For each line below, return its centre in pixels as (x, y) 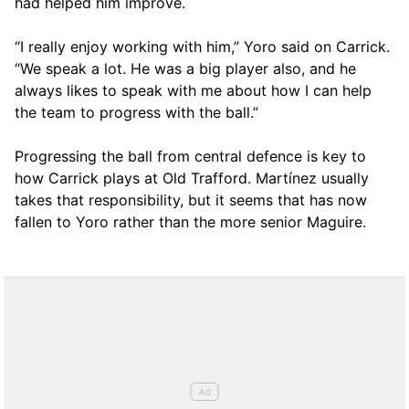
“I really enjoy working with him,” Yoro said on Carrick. (202, 46)
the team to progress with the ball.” (136, 112)
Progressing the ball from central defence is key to (190, 156)
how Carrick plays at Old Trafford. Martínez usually (192, 178)
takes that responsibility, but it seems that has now (191, 199)
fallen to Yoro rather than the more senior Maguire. (190, 221)
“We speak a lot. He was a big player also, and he (185, 68)
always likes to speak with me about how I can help (193, 90)
